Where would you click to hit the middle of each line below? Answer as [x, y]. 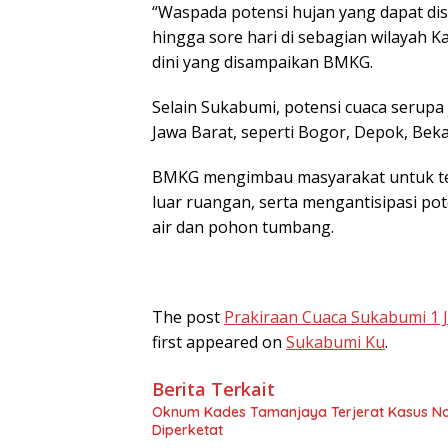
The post [188, 316]
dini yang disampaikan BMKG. [262, 61]
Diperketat [187, 429]
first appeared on [219, 341]
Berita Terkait [213, 388]
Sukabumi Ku [335, 341]
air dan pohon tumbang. [243, 226]
